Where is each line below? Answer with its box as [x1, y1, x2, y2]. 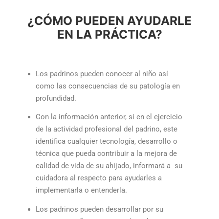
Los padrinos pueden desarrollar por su [35, 204, 163, 214]
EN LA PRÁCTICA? [57, 27, 162, 42]
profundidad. [35, 93, 76, 103]
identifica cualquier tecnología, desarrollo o [35, 137, 177, 146]
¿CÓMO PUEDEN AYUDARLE [27, 13, 192, 28]
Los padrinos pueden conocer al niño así [35, 69, 168, 78]
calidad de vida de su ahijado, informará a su [35, 161, 182, 171]
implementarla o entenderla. [35, 186, 127, 195]
